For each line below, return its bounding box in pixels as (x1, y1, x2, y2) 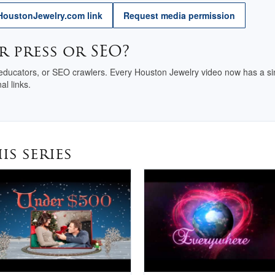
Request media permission (123, 9, 235, 22)
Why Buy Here (196, 9, 246, 20)
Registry (206, 54, 236, 65)
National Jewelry (192, 36, 250, 47)
